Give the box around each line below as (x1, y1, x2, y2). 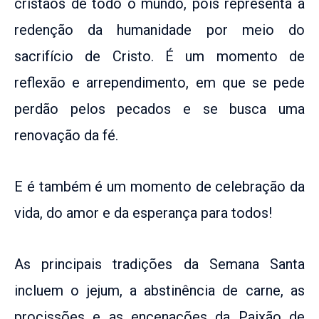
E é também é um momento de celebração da (14, 177, 305, 195)
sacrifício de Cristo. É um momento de (14, 47, 305, 65)
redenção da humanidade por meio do (14, 21, 305, 38)
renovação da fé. (14, 126, 118, 144)
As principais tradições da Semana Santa (14, 255, 305, 273)
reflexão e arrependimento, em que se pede (14, 73, 305, 91)
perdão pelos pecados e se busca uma (14, 100, 305, 117)
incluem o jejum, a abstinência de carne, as (14, 281, 305, 299)
